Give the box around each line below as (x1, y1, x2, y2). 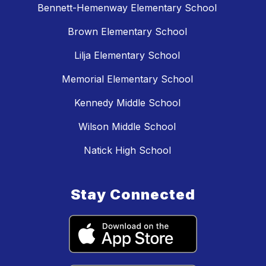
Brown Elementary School (67, 26, 187, 38)
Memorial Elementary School (61, 73, 193, 85)
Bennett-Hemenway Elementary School (37, 2, 217, 14)
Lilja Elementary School (74, 49, 180, 62)
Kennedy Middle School (74, 97, 180, 109)
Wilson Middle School (78, 121, 176, 133)
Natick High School (83, 144, 171, 157)
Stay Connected (71, 186, 195, 204)
